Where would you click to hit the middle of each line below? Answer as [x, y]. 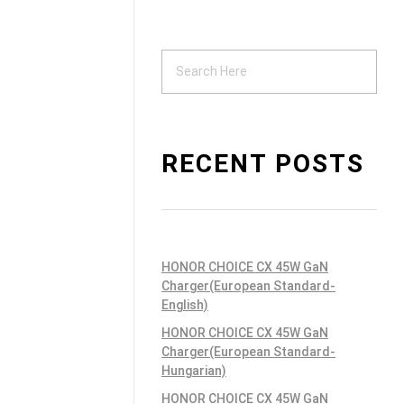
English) [185, 304]
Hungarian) [194, 370]
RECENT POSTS [263, 163]
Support [47, 46]
